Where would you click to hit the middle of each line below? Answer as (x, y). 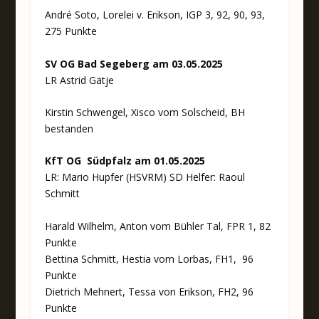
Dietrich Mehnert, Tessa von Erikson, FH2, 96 (149, 291)
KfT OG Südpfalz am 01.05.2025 (125, 161)
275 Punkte (70, 31)
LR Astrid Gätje (79, 80)
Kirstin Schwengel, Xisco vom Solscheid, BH (145, 112)
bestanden (69, 128)
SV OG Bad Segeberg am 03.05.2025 (134, 63)
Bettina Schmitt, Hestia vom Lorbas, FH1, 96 (149, 258)
